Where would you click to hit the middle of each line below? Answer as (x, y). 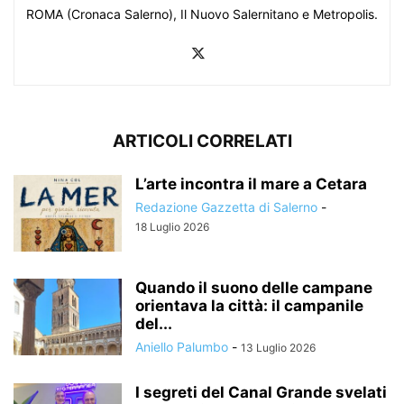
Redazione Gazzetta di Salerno (226, 207)
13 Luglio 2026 (278, 347)
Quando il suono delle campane (254, 287)
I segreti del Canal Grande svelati (261, 392)
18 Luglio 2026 (172, 226)
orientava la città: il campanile (249, 305)
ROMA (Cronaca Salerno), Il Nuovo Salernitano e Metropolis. (202, 14)
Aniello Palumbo (182, 346)
